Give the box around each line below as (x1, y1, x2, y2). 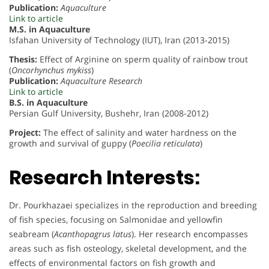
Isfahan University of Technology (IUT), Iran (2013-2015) (9, 34, 229, 46)
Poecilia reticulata (131, 138, 200, 150)
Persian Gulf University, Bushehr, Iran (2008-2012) (9, 107, 208, 119)
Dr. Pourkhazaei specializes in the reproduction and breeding (9, 199, 257, 211)
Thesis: (9, 53, 37, 65)
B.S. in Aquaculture (9, 97, 88, 109)
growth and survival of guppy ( (9, 138, 131, 150)
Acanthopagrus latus (54, 228, 131, 240)
